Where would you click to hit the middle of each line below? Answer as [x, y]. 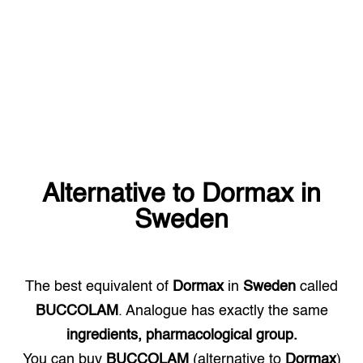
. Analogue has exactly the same [223, 311]
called [317, 287]
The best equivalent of [99, 287]
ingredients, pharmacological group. [181, 335]
